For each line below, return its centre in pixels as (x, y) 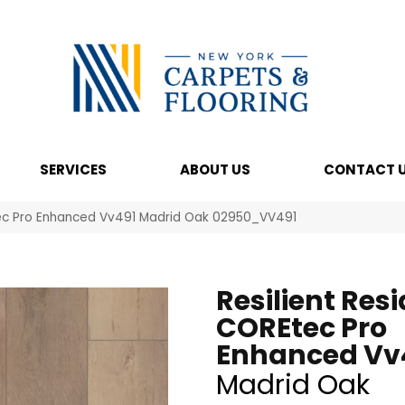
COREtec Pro (301, 328)
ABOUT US (215, 170)
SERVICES (73, 170)
